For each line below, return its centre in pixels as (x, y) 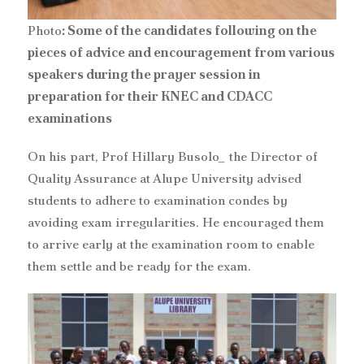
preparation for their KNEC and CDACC (150, 96)
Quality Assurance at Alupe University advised (165, 178)
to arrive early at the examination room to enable (171, 244)
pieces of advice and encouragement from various (181, 52)
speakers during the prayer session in (144, 74)
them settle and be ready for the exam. (139, 266)
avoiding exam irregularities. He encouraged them (176, 222)
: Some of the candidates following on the (189, 30)
